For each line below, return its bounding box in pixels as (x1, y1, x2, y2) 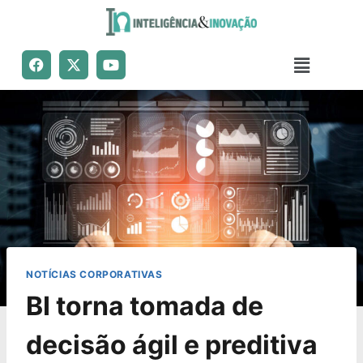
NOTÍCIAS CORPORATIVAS (26, 267, 163, 280)
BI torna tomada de (26, 289, 263, 322)
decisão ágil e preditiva (26, 328, 318, 361)
